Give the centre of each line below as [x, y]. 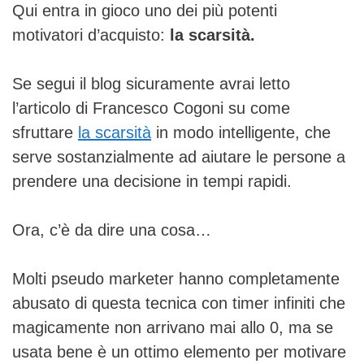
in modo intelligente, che [241, 132]
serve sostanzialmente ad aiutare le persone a [179, 156]
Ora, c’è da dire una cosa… [112, 230]
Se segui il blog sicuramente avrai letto [151, 83]
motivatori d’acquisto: [91, 35]
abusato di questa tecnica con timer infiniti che [179, 303]
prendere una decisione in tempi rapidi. [152, 181]
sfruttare [45, 132]
